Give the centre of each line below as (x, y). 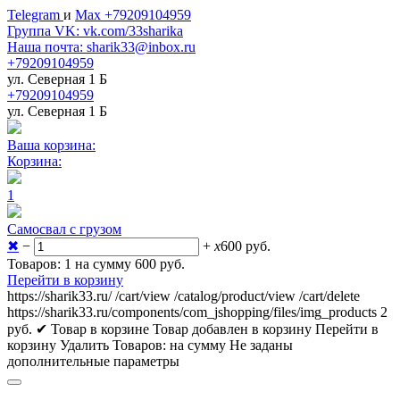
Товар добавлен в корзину (232, 329)
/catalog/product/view (235, 296)
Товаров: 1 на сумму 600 (83, 264)
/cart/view (143, 296)
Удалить (84, 345)
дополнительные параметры (93, 361)
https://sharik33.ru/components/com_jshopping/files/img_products (192, 312)
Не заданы (261, 345)
